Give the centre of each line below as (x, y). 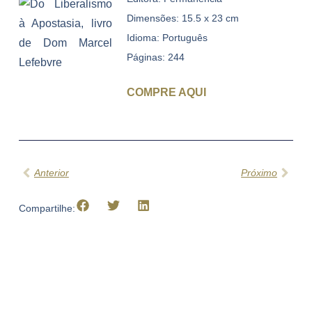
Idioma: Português (167, 38)
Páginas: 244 (155, 57)
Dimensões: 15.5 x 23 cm (182, 18)
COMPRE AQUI (166, 93)
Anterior (51, 172)
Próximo (259, 172)
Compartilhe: (47, 208)
